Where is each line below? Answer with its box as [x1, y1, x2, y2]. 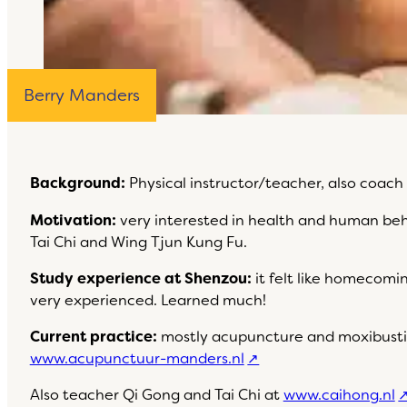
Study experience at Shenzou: [29, 268, 252, 288]
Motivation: [29, 210, 116, 230]
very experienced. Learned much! [29, 290, 266, 310]
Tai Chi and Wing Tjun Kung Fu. [29, 232, 247, 252]
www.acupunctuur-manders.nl [29, 349, 244, 369]
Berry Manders [24, 84, 141, 107]
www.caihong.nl [283, 385, 395, 405]
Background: [29, 174, 129, 194]
